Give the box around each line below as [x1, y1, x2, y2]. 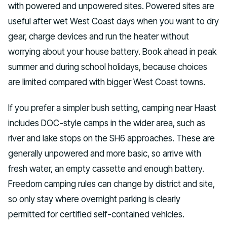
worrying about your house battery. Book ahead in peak [8, 46, 216, 57]
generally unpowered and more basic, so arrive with [8, 148, 201, 159]
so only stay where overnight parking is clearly [8, 194, 180, 205]
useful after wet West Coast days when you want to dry [8, 16, 219, 27]
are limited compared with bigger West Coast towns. [8, 77, 205, 88]
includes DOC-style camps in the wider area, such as [8, 118, 205, 129]
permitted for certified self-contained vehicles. [8, 209, 184, 220]
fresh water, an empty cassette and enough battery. [8, 163, 204, 174]
